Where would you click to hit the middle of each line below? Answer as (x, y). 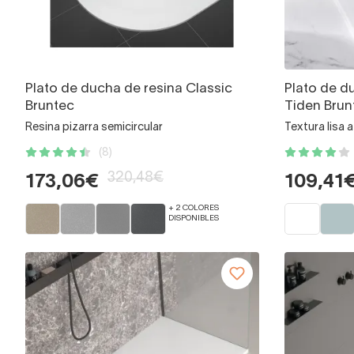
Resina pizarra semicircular (94, 128)
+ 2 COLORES (193, 209)
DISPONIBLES (193, 219)
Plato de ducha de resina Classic (129, 89)
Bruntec (50, 107)
